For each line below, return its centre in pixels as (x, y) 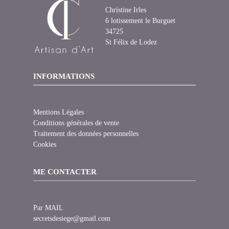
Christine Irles (125, 10)
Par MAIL (48, 208)
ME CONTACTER (65, 172)
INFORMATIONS (64, 76)
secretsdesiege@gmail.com (72, 219)
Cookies (44, 145)
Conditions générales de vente (76, 123)
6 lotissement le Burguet (140, 21)
